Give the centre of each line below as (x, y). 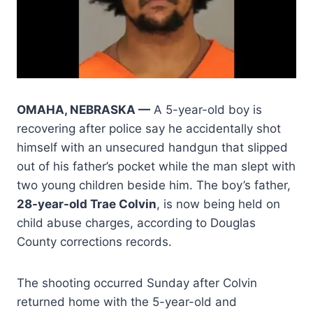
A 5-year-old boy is (206, 109)
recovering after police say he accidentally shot (149, 128)
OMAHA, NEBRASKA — (83, 109)
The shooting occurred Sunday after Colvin (137, 283)
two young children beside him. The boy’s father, (154, 185)
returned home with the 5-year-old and (127, 301)
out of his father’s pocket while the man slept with (156, 166)
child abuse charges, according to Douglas (136, 223)
